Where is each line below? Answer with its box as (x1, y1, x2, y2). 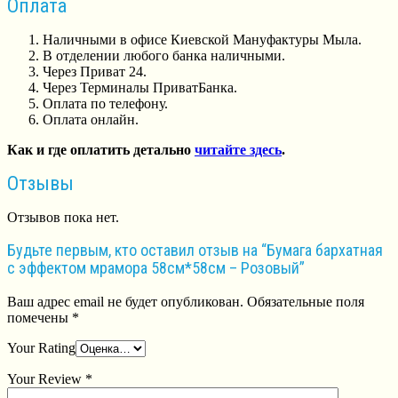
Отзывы (7, 172, 74, 195)
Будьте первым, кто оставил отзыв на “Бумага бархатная (7, 241, 383, 260)
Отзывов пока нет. (7, 210, 119, 226)
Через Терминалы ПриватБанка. (43, 79, 237, 95)
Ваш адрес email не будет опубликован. (7, 294, 243, 310)
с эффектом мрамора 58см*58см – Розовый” (7, 259, 305, 278)
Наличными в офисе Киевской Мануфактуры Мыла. (43, 31, 362, 47)
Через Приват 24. (43, 63, 147, 79)
